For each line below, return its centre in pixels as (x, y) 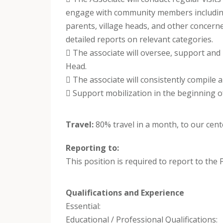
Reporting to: (92, 148)
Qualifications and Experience (125, 192)
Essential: (83, 206)
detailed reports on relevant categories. (139, 39)
